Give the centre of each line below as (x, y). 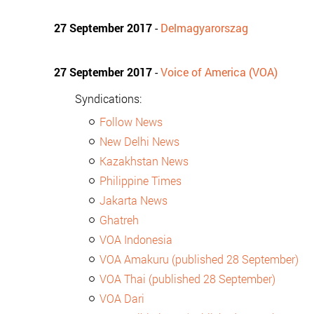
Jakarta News (134, 200)
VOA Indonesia (136, 239)
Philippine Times (141, 180)
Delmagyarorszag (204, 28)
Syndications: (108, 98)
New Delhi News (139, 141)
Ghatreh (119, 220)
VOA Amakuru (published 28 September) (199, 259)
